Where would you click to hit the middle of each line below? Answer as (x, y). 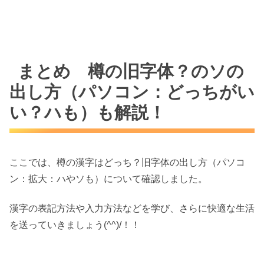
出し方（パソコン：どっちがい (132, 92)
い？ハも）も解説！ (88, 113)
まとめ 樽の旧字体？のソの (131, 72)
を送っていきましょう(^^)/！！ (75, 225)
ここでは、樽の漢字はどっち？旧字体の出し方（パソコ (127, 162)
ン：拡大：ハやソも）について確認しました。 (108, 179)
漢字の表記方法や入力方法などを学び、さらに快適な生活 (132, 209)
